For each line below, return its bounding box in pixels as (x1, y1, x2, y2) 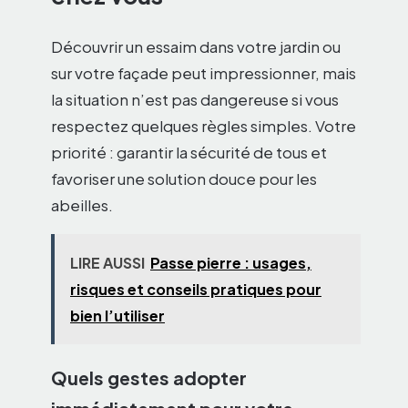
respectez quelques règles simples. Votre (51, 116, 356, 137)
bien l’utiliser (70, 306, 165, 326)
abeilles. (51, 195, 113, 216)
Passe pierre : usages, (150, 253, 311, 273)
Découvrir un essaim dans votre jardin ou (51, 36, 341, 57)
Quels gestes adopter (51, 366, 247, 390)
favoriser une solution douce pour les (51, 168, 317, 189)
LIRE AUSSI (70, 253, 145, 273)
